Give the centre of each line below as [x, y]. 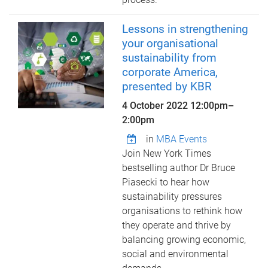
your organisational [170, 43]
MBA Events [182, 139]
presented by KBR [167, 86]
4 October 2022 [156, 106]
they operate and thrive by [177, 225]
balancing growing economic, [184, 240]
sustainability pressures [172, 197]
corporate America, [170, 72]
